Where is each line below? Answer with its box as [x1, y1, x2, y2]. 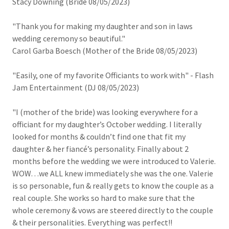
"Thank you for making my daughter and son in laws [12, 21, 193, 31]
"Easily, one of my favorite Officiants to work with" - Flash [12, 70, 214, 80]
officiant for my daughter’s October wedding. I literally [12, 119, 201, 129]
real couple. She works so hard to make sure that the [12, 193, 195, 203]
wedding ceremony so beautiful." [12, 33, 125, 43]
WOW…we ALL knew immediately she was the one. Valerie [12, 168, 213, 178]
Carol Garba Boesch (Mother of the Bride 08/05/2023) [12, 45, 197, 56]
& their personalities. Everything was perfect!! [12, 217, 172, 227]
